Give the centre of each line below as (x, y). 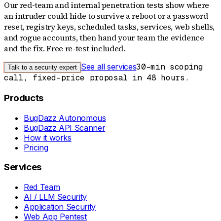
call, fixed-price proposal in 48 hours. (97, 78)
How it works (48, 137)
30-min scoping (170, 67)
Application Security (60, 207)
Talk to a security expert (42, 68)
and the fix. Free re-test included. (65, 49)
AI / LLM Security (55, 197)
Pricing (36, 147)
